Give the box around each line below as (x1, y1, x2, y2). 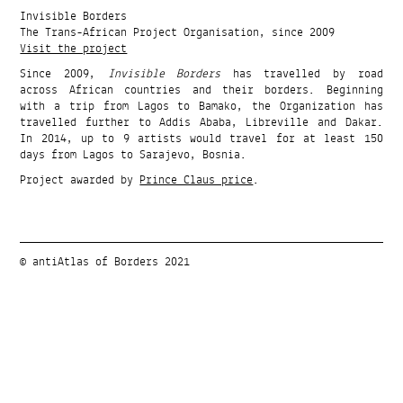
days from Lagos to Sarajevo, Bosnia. (20, 144, 247, 166)
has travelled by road (220, 63, 383, 85)
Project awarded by (20, 169, 140, 192)
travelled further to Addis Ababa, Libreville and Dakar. (20, 112, 383, 134)
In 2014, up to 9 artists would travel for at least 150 (20, 128, 383, 150)
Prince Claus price (139, 169, 254, 192)
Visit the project (20, 38, 128, 60)
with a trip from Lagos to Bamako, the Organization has (20, 95, 383, 118)
